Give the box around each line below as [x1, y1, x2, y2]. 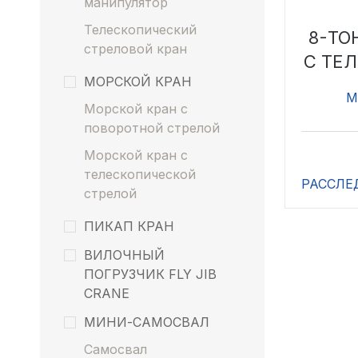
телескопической [84, 166, 196, 182]
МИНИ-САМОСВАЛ [84, 314, 209, 330]
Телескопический [84, 22, 197, 38]
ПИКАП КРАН [84, 218, 174, 234]
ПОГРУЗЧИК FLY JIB [84, 266, 217, 282]
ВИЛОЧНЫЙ [84, 247, 165, 263]
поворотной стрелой [84, 120, 220, 136]
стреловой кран [84, 41, 187, 57]
